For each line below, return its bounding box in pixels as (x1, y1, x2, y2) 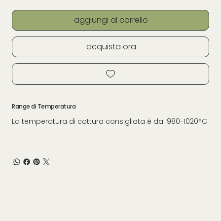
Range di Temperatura (12, 102, 76, 110)
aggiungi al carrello (74, 14, 148, 26)
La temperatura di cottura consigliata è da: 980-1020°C (12, 116, 207, 126)
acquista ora (86, 40, 136, 52)
